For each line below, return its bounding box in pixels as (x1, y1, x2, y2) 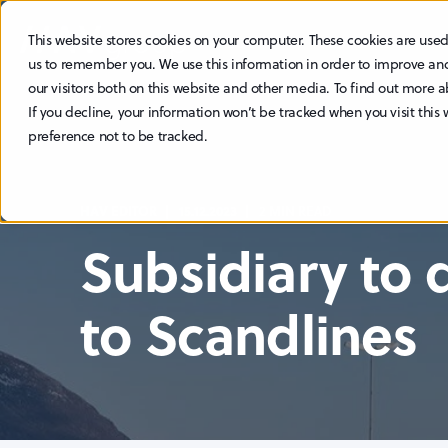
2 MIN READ (259, 202, 331, 220)
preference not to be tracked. (28, 126, 208, 146)
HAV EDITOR (80, 201, 157, 220)
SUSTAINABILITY (318, 32, 422, 53)
